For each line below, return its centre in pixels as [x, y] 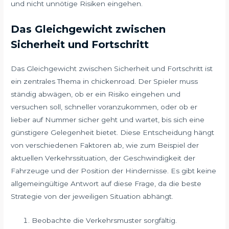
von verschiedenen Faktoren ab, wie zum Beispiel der [105, 145]
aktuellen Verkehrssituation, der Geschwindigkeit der [103, 158]
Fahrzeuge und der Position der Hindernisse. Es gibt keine [114, 171]
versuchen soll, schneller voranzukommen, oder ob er [104, 107]
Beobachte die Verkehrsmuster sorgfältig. [105, 221]
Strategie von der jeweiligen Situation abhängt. [92, 197]
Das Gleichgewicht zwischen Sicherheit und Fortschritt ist [112, 69]
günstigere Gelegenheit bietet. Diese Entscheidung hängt [113, 133]
